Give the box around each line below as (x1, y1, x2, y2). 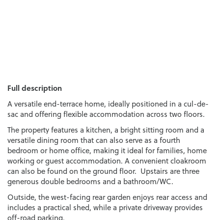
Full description (7, 82, 62, 94)
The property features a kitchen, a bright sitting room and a (7, 125, 204, 136)
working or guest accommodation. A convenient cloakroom (7, 156, 206, 166)
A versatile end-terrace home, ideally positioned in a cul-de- (7, 99, 209, 110)
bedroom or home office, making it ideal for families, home (7, 145, 207, 156)
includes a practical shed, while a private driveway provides (7, 202, 203, 213)
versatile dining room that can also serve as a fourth (7, 135, 180, 146)
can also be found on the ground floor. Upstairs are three (7, 166, 199, 177)
